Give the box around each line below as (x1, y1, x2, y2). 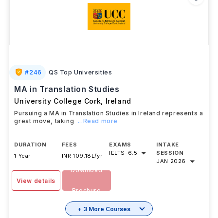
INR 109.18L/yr (61, 168, 103, 175)
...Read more (77, 133, 118, 141)
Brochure (72, 203, 101, 210)
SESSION (156, 165, 184, 172)
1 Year (14, 168, 31, 175)
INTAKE (156, 157, 179, 164)
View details (16, 193, 55, 200)
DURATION (14, 157, 47, 164)
